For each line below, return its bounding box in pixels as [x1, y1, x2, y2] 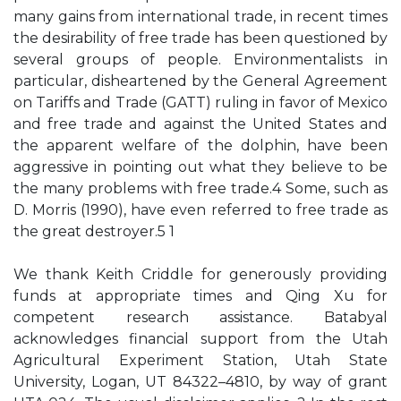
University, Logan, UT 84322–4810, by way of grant [13, 373, 388, 390]
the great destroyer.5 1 [13, 223, 175, 240]
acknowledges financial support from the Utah [13, 330, 388, 347]
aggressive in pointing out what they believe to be [13, 158, 388, 175]
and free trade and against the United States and [13, 115, 388, 132]
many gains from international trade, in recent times [13, 8, 388, 25]
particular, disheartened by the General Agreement [13, 73, 388, 90]
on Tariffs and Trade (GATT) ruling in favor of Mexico [13, 94, 388, 111]
